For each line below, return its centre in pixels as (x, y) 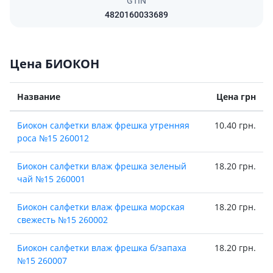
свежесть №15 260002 (62, 220)
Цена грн (236, 97)
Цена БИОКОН (55, 64)
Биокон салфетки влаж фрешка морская (101, 207)
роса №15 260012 (53, 138)
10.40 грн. (235, 125)
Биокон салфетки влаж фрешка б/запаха (102, 248)
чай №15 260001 (51, 179)
